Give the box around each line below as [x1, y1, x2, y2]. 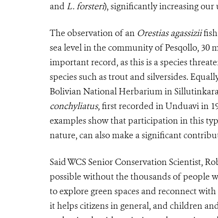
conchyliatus [50, 100, 98, 112]
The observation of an [50, 27, 137, 39]
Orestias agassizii [137, 27, 201, 39]
